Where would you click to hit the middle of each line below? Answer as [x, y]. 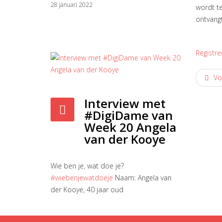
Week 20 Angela [130, 127]
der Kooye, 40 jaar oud [87, 190]
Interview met [125, 103]
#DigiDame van [129, 115]
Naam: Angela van [142, 178]
